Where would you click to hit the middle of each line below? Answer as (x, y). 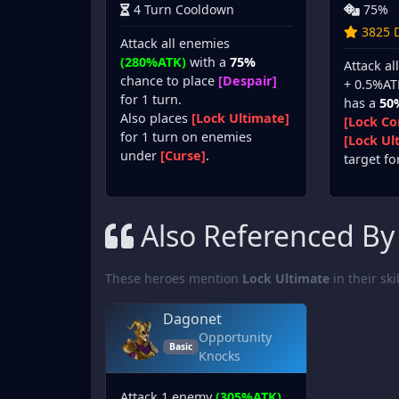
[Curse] (183, 156)
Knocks (219, 356)
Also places (156, 118)
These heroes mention (174, 279)
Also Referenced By (268, 236)
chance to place (169, 81)
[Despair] (248, 81)
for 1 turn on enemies (186, 137)
